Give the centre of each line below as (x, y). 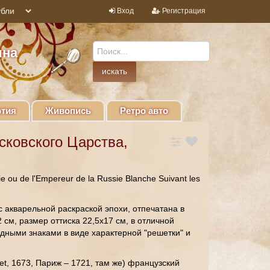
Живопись (68, 111)
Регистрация (184, 11)
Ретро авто (144, 111)
